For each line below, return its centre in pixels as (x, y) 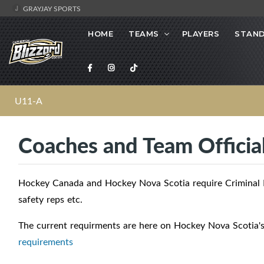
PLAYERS (200, 34)
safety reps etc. (50, 199)
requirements (46, 242)
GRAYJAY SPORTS (51, 8)
